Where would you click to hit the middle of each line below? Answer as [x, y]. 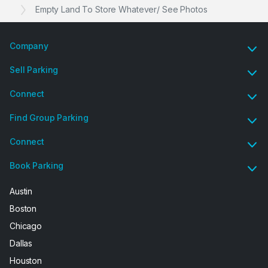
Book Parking [37, 166]
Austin [21, 191]
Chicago [26, 226]
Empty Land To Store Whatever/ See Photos [121, 10]
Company [29, 46]
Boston [23, 209]
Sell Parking [34, 70]
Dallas [21, 243]
